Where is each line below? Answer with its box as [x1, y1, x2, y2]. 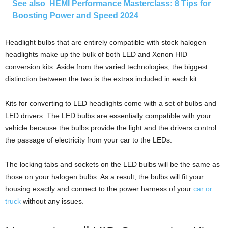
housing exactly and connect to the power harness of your [5, 185, 193, 193]
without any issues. [21, 197, 84, 206]
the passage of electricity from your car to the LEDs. [5, 136, 172, 145]
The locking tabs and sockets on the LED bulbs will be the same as [5, 160, 220, 169]
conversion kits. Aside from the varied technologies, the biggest [5, 63, 208, 71]
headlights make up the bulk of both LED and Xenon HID [5, 50, 187, 59]
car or [193, 185, 212, 193]
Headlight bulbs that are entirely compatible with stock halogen [5, 38, 206, 47]
